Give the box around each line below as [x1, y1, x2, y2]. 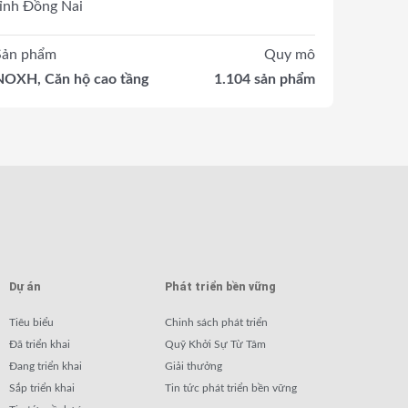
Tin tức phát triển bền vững [165, 382, 297, 393]
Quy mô [263, 47, 315, 63]
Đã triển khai [9, 338, 70, 350]
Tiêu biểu [9, 316, 54, 328]
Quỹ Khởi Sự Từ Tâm [165, 338, 266, 350]
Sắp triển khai [9, 382, 75, 393]
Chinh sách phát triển [165, 316, 268, 328]
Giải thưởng [165, 360, 222, 372]
